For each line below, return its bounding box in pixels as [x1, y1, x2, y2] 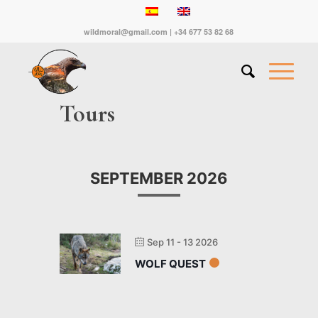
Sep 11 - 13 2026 [147, 236, 218, 248]
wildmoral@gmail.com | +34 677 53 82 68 [84, 26, 234, 37]
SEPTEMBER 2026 [90, 169, 228, 187]
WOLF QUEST [135, 257, 206, 270]
